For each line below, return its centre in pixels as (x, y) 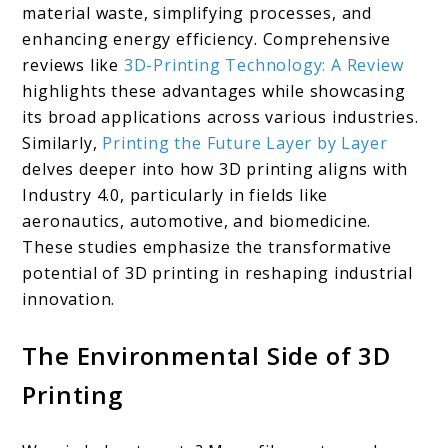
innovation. (69, 299)
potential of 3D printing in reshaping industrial (217, 273)
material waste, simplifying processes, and (197, 13)
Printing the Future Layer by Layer (242, 143)
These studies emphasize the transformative (207, 247)
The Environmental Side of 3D (206, 356)
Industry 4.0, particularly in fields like (175, 195)
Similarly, (60, 143)
